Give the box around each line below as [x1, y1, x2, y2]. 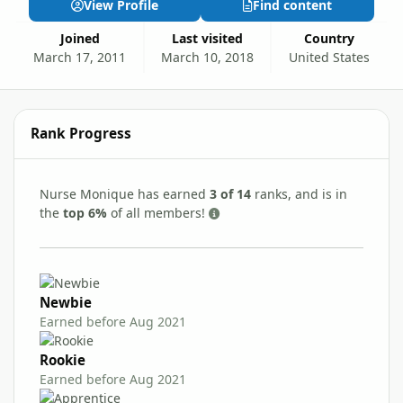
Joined [64, 29, 100, 47]
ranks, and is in [251, 184, 347, 202]
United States [288, 48, 370, 66]
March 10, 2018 [161, 48, 254, 66]
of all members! [107, 203, 209, 221]
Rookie [40, 350, 85, 369]
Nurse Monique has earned [40, 184, 210, 202]
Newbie [40, 292, 92, 311]
